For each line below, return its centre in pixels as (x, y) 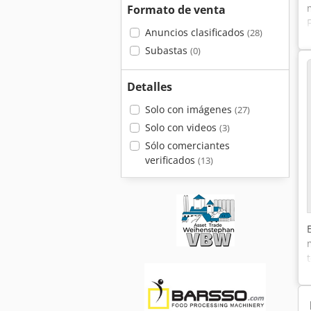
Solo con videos (182, 127)
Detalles (150, 87)
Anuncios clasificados (196, 32)
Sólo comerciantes (187, 145)
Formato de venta (176, 10)
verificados (171, 160)
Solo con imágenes (190, 109)
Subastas (167, 50)
